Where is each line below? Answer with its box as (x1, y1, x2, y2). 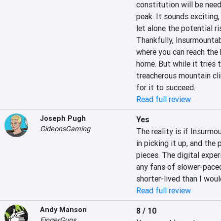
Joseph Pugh (40, 114, 86, 123)
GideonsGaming (40, 124, 90, 133)
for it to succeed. (136, 82, 195, 92)
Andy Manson (40, 205, 87, 214)
